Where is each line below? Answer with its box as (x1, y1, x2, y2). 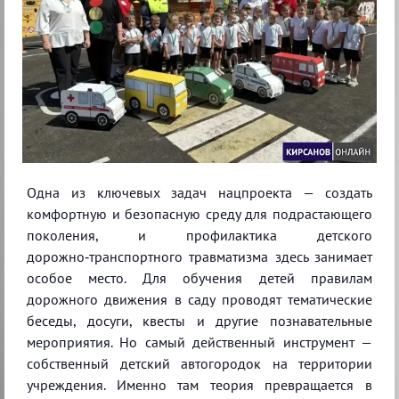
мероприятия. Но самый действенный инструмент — (27, 332, 372, 351)
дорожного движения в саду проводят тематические (27, 289, 372, 308)
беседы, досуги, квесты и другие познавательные (27, 311, 372, 330)
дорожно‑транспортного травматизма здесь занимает (27, 247, 372, 265)
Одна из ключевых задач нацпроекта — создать (27, 183, 372, 201)
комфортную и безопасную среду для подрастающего (27, 204, 372, 223)
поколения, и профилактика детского (27, 225, 372, 244)
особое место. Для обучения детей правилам (27, 268, 372, 287)
